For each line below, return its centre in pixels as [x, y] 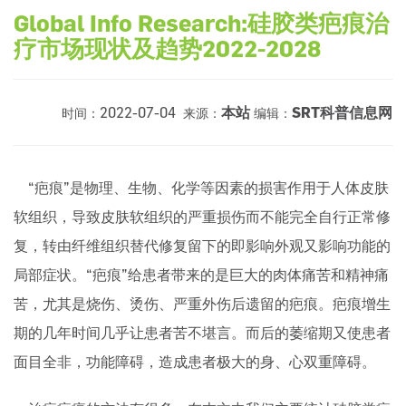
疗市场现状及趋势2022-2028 [167, 48]
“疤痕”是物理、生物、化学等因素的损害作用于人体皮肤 [201, 188]
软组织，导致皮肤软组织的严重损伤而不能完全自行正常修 [202, 217]
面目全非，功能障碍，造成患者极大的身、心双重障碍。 [195, 362]
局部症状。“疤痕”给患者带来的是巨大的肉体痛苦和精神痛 [201, 275]
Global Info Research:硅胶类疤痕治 [201, 23]
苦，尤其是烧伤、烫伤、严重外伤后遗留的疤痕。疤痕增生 [202, 304]
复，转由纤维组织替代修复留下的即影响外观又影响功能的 [202, 246]
